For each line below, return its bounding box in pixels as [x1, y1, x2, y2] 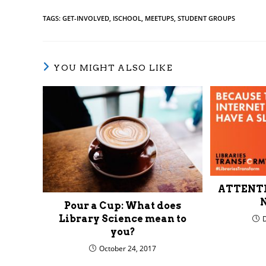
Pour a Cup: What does [64, 200, 182, 212]
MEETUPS [145, 13, 174, 23]
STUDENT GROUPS [178, 13, 235, 23]
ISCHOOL [113, 13, 141, 23]
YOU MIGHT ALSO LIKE [53, 62, 173, 72]
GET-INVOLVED [62, 13, 109, 23]
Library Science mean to [59, 213, 187, 225]
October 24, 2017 [99, 243, 157, 254]
